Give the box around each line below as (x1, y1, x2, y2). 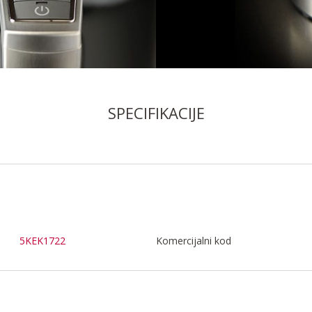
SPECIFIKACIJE (107, 102, 205, 123)
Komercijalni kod (156, 234, 231, 248)
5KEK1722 (19, 234, 66, 248)
